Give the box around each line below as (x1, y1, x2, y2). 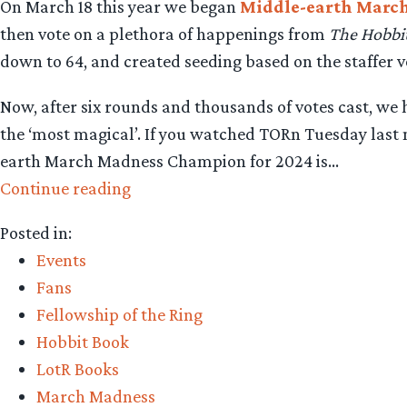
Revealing (130, 340, 203, 361)
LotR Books (36, 358, 119, 379)
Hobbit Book (36, 331, 129, 352)
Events (36, 249, 86, 270)
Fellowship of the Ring (36, 303, 203, 324)
